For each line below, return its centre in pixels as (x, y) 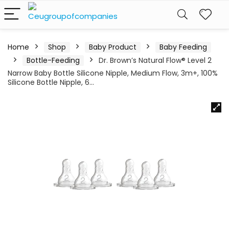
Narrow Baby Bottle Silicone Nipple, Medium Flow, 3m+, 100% (113, 73)
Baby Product (113, 47)
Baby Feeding (183, 47)
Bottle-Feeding (53, 60)
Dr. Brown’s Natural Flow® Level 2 (155, 60)
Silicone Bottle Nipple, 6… (51, 82)
